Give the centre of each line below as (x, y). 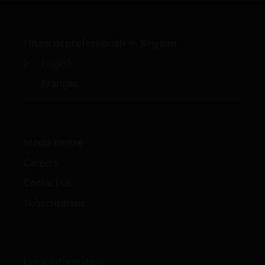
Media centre (53, 143)
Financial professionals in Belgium (100, 43)
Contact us (48, 183)
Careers (41, 163)
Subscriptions (54, 203)
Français (60, 83)
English (57, 63)
